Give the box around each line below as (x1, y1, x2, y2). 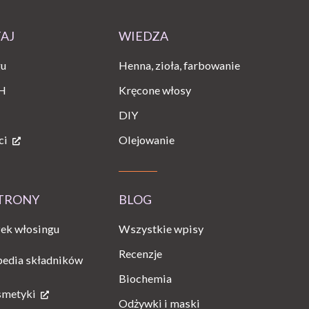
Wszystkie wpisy (119, 221, 203, 235)
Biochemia (119, 271, 172, 285)
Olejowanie (119, 132, 175, 146)
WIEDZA (119, 28, 168, 43)
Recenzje (119, 246, 162, 260)
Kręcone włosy (119, 83, 191, 97)
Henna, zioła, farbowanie (119, 58, 240, 72)
